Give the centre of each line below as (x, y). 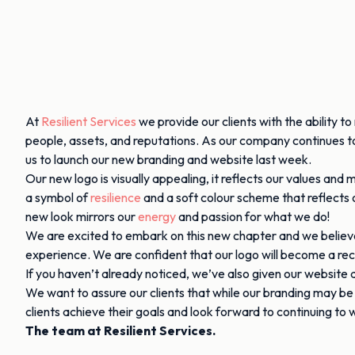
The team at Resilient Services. (120, 330)
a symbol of (58, 197)
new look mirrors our (82, 216)
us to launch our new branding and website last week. (168, 159)
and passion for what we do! (253, 216)
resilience (116, 197)
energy (157, 216)
